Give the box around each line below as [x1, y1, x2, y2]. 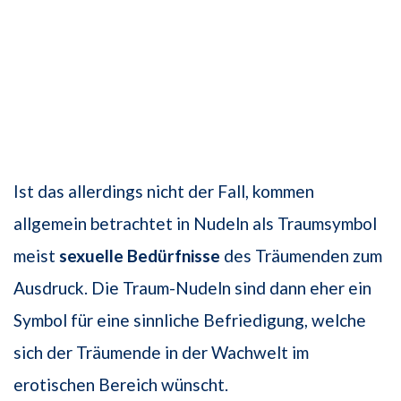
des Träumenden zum [220, 245, 382, 267]
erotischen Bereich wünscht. [13, 374, 228, 396]
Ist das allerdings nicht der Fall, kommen [13, 181, 314, 202]
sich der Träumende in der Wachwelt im [13, 342, 309, 363]
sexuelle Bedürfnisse [59, 245, 220, 267]
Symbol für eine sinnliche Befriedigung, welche [13, 310, 366, 331]
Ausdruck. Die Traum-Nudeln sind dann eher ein [13, 277, 371, 299]
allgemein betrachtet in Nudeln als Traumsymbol [13, 213, 377, 235]
